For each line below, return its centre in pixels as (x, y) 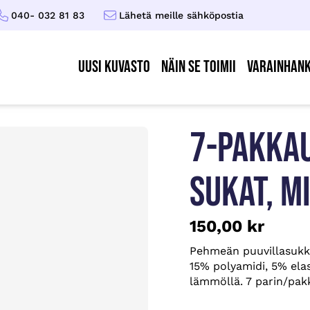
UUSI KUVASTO (114, 67)
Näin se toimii (199, 67)
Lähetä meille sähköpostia (181, 15)
